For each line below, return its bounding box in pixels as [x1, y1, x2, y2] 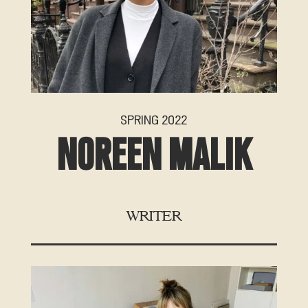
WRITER [126, 208, 181, 225]
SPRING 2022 [120, 114, 188, 127]
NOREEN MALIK [56, 137, 252, 178]
